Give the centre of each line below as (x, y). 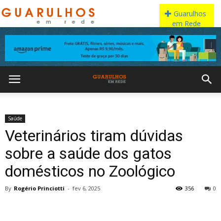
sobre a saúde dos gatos (88, 153)
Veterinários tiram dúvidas (94, 136)
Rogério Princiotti (39, 188)
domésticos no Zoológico (90, 171)
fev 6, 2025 (86, 188)
